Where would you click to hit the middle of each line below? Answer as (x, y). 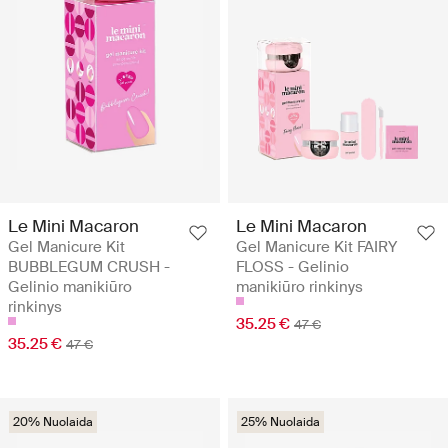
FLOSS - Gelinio (292, 267)
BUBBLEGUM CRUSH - (89, 267)
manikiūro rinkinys (299, 287)
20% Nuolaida (53, 422)
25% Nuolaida (280, 422)
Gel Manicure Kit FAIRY (316, 247)
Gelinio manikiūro (70, 287)
